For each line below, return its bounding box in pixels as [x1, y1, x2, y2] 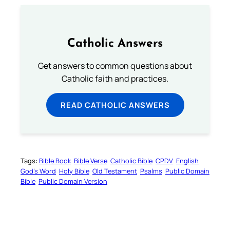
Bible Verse [74, 156, 107, 165]
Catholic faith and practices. [62, 72, 168, 84]
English [176, 156, 199, 165]
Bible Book [39, 156, 71, 165]
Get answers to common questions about [38, 60, 192, 71]
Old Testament [92, 166, 137, 176]
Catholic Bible [110, 156, 152, 165]
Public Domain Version [39, 176, 107, 186]
